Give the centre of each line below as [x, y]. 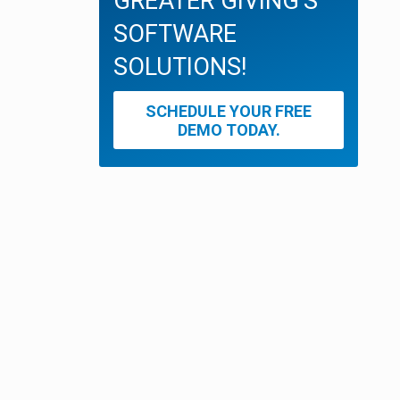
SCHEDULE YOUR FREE [229, 111]
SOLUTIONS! [180, 67]
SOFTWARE [175, 34]
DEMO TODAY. [229, 129]
